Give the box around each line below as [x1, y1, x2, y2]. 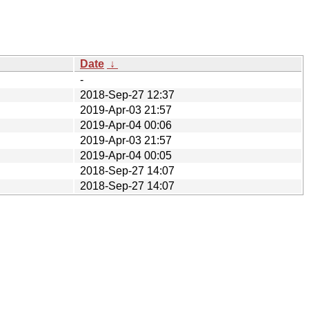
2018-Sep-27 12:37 [80, 88, 175, 101]
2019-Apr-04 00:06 [80, 119, 172, 131]
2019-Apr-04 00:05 [80, 149, 172, 161]
